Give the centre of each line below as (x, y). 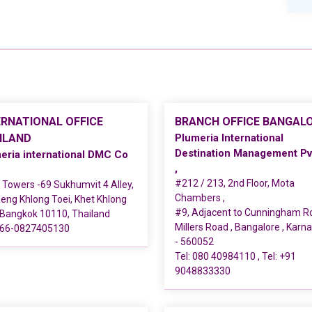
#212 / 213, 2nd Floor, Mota (235, 183)
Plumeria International (229, 138)
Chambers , (200, 198)
